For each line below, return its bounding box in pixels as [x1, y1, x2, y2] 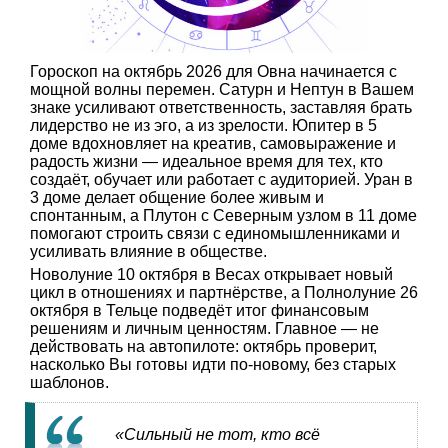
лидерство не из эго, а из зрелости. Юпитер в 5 [30, 117, 377, 135]
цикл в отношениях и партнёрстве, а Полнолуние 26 [30, 284, 418, 302]
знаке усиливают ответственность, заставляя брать [30, 99, 412, 117]
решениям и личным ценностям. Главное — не [30, 320, 379, 338]
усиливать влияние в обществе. [30, 243, 267, 261]
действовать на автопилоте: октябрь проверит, [30, 338, 377, 356]
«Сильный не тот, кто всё [115, 426, 320, 444]
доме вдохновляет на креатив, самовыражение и [30, 135, 396, 153]
